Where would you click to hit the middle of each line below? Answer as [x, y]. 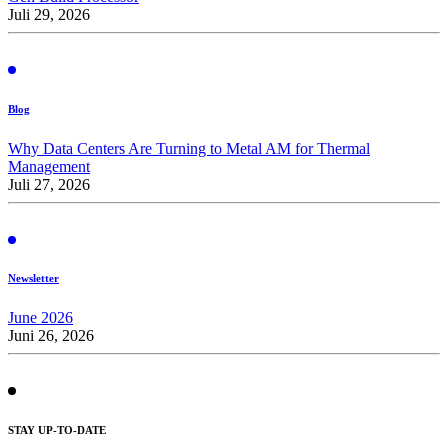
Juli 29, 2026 [49, 14]
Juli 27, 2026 [49, 184]
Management [49, 166]
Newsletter [33, 278]
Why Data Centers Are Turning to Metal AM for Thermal [189, 148]
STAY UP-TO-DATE [57, 430]
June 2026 [40, 318]
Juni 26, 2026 [51, 336]
